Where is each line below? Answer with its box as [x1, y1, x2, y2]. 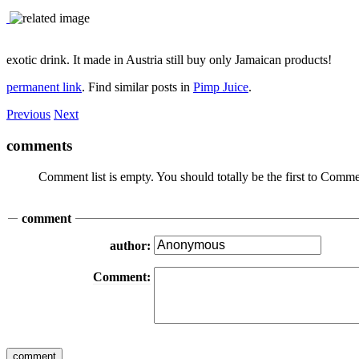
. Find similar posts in [82, 80, 193, 95]
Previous [6, 107, 50, 122]
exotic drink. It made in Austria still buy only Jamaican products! [6, 53, 332, 67]
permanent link [6, 80, 82, 95]
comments [6, 136, 72, 154]
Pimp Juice [193, 80, 248, 95]
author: [110, 238, 151, 252]
